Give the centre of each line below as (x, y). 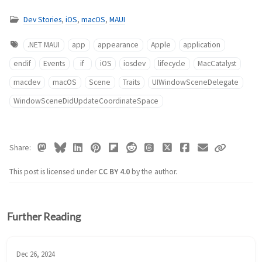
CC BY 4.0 (115, 172)
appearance (118, 45)
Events (54, 64)
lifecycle (172, 64)
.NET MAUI (44, 45)
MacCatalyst (217, 64)
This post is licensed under (54, 172)
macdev (27, 82)
